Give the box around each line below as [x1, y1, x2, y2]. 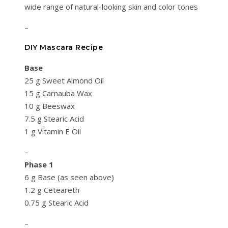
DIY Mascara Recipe [24, 43, 103, 52]
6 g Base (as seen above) [24, 172, 114, 183]
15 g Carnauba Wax [24, 88, 92, 99]
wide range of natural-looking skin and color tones [24, 2, 198, 12]
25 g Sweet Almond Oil [24, 75, 104, 86]
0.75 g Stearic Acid [24, 197, 89, 208]
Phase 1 [24, 159, 53, 170]
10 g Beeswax [24, 101, 75, 111]
